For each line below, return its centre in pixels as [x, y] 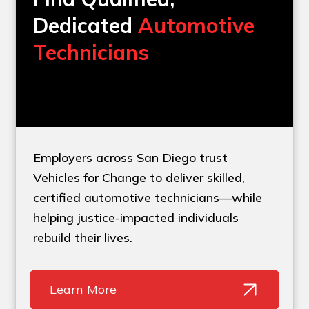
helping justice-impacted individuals [136, 218]
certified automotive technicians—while [148, 198]
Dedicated [86, 26]
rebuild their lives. [83, 238]
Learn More [83, 290]
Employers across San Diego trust [131, 158]
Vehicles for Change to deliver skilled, [139, 178]
